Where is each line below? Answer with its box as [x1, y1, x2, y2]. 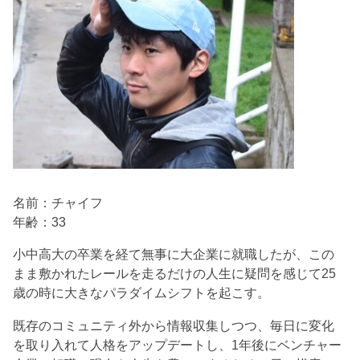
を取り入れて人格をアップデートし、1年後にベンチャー [13, 337, 342, 352]
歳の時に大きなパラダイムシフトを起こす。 [13, 285, 271, 301]
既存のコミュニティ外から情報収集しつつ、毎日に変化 [13, 317, 335, 333]
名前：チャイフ [13, 194, 104, 210]
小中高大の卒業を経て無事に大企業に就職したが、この [13, 247, 335, 262]
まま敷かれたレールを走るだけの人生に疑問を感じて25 [13, 266, 337, 281]
